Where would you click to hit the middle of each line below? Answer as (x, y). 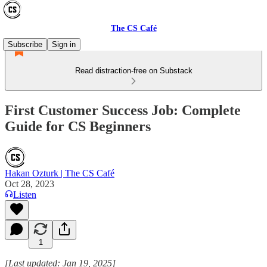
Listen (25, 194)
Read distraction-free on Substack (133, 71)
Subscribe (25, 44)
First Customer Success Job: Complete (123, 110)
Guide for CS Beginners (78, 126)
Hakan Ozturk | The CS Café (60, 173)
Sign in (64, 44)
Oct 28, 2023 (30, 184)
